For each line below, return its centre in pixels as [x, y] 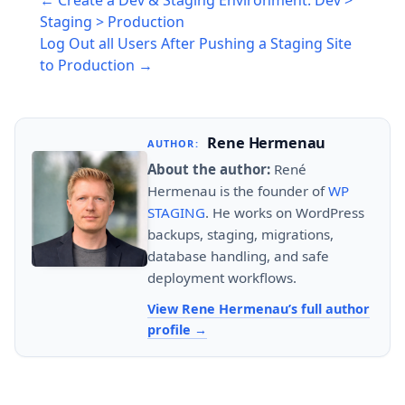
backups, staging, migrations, [240, 234]
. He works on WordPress [285, 212]
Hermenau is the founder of [238, 190]
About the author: [209, 169]
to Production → [96, 66]
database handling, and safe [238, 255]
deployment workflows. [222, 277]
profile [171, 330]
